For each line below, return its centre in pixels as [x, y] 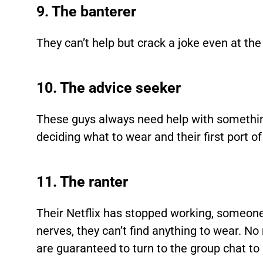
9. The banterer [87, 11]
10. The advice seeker [109, 88]
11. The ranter [82, 182]
